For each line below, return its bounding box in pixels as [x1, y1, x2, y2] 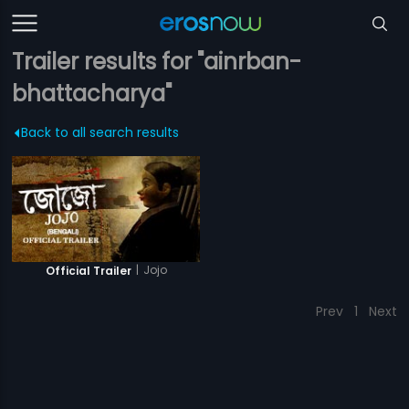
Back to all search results [21, 123, 180, 142]
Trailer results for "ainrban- [12, 47, 302, 77]
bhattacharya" [12, 79, 173, 109]
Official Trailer [45, 262, 131, 278]
